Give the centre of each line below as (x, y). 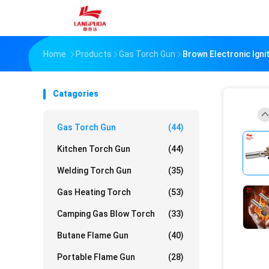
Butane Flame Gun (93, 235)
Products (94, 54)
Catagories (76, 94)
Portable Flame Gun (96, 257)
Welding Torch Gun (94, 171)
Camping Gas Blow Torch (106, 214)
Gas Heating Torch (94, 192)
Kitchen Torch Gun (94, 149)
